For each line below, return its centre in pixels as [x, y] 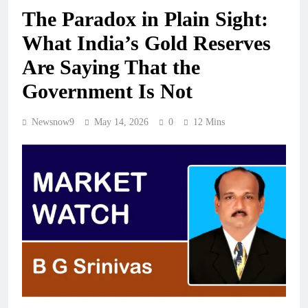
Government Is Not [107, 91]
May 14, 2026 [121, 122]
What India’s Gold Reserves [146, 43]
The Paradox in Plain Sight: [145, 19]
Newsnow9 [53, 122]
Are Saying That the [111, 67]
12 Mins [209, 122]
